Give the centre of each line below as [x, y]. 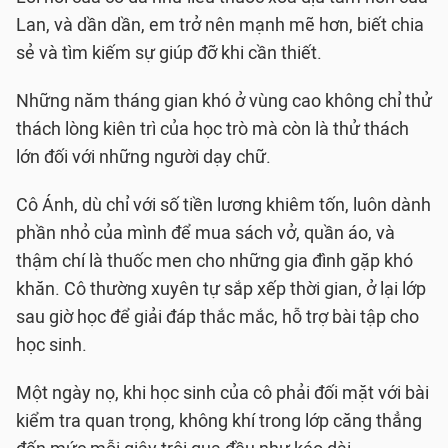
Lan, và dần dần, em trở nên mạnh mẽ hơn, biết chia [220, 25]
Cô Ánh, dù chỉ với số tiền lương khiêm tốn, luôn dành [223, 205]
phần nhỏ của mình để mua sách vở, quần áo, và [205, 233]
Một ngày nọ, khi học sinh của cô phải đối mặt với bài [222, 393]
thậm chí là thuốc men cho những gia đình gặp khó [214, 261]
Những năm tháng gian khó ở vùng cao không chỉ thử [224, 101]
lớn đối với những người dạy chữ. [143, 157]
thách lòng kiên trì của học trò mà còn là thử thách [212, 129]
